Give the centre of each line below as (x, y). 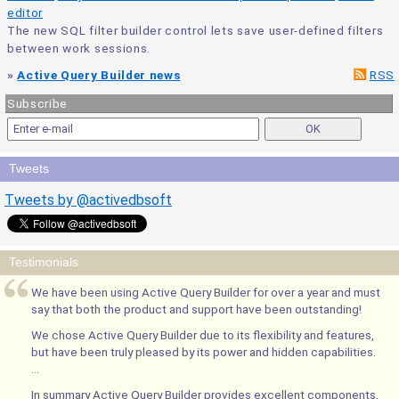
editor (25, 12)
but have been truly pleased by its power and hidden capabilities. (204, 352)
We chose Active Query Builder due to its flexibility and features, (203, 335)
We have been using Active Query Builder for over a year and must (206, 292)
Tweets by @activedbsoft (88, 200)
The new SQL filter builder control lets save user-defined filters (195, 30)
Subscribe (38, 103)
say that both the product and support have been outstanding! (196, 309)
